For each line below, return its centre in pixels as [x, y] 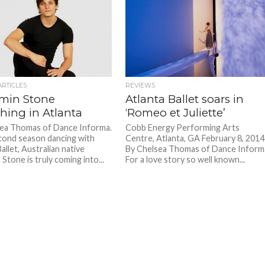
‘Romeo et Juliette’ [176, 112]
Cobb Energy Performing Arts [183, 127]
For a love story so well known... [185, 159]
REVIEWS [140, 85]
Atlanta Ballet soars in [185, 99]
